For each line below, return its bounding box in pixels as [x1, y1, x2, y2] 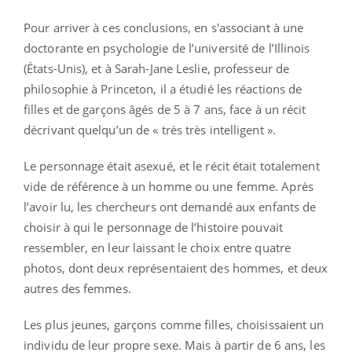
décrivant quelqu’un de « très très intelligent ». [24, 121, 276, 137]
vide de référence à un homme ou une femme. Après [24, 178, 313, 194]
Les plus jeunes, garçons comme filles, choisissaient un [24, 316, 324, 332]
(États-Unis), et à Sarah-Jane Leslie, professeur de [24, 60, 290, 76]
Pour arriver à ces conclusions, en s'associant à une [24, 19, 304, 35]
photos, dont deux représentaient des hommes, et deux [24, 259, 328, 276]
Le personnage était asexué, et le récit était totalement [24, 157, 320, 174]
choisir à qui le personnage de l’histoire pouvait [24, 218, 283, 235]
